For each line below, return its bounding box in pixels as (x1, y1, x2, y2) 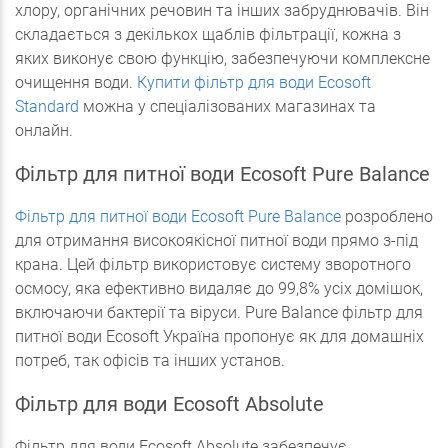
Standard (15, 97, 79, 116)
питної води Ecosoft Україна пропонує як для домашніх (15, 327, 424, 346)
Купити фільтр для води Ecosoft (137, 73, 371, 92)
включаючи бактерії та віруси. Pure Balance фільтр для (15, 303, 423, 322)
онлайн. (15, 121, 73, 140)
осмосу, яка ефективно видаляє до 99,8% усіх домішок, (15, 279, 423, 298)
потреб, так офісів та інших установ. (15, 351, 285, 370)
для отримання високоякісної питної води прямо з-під (15, 231, 418, 250)
